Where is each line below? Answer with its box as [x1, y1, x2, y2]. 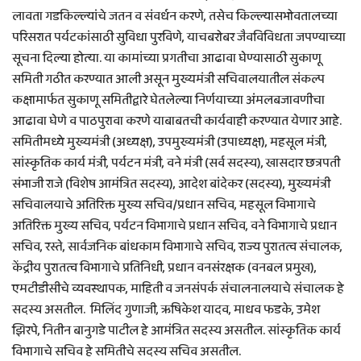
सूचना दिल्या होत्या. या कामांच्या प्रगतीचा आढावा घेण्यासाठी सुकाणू [12, 48, 322, 69]
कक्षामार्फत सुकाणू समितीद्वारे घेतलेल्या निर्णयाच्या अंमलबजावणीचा [12, 90, 325, 111]
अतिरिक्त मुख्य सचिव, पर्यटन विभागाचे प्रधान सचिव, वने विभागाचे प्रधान [12, 216, 337, 237]
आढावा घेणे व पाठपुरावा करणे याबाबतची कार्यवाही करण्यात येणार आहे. [12, 111, 342, 132]
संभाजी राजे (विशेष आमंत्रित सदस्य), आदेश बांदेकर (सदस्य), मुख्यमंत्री [12, 174, 330, 195]
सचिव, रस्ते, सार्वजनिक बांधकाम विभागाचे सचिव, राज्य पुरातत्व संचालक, [12, 237, 342, 258]
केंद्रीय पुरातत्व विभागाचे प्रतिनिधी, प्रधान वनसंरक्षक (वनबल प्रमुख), [12, 258, 317, 279]
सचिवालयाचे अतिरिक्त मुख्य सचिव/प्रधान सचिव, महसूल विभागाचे [12, 195, 316, 216]
